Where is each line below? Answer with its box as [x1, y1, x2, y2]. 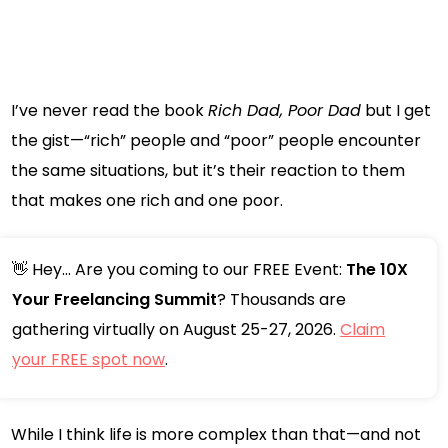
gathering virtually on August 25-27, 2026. [12, 318, 341, 342]
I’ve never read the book [11, 99, 209, 123]
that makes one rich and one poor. [11, 189, 284, 213]
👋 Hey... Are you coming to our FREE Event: [12, 258, 347, 282]
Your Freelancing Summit [12, 288, 218, 312]
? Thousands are [217, 288, 347, 312]
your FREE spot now [12, 348, 166, 372]
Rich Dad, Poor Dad [208, 99, 362, 123]
